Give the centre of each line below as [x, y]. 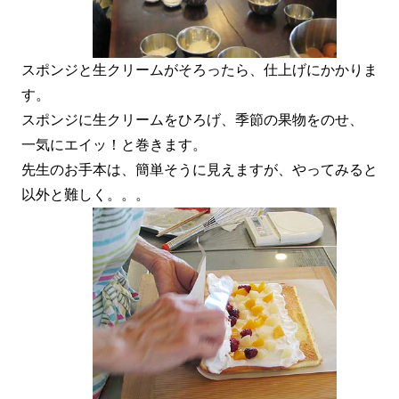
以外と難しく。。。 [85, 195]
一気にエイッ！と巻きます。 [114, 145]
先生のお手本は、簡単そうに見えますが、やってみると [199, 170]
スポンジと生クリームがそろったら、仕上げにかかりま [199, 70]
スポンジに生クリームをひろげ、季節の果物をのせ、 [192, 120]
